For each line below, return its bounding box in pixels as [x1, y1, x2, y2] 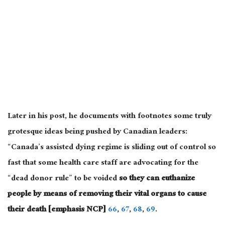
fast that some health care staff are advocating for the [8, 155, 198, 171]
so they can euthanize [119, 171, 195, 187]
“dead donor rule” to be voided [8, 171, 119, 187]
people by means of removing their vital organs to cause [8, 186, 206, 202]
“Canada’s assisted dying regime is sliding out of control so [8, 140, 216, 156]
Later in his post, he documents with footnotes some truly [8, 108, 211, 125]
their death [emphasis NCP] [8, 202, 106, 218]
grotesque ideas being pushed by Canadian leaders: [8, 124, 187, 140]
